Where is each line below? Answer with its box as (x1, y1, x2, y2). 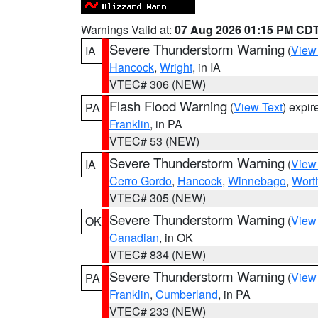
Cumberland (155, 286, 218, 302)
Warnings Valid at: (81, 21, 175, 38)
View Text (234, 99, 283, 115)
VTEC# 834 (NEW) (109, 246, 206, 263)
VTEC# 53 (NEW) (109, 133, 199, 149)
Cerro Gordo (109, 172, 172, 189)
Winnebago (228, 172, 286, 189)
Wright (160, 59, 192, 75)
